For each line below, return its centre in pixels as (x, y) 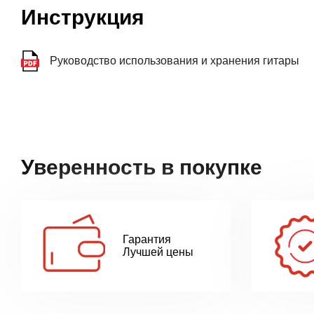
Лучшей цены (158, 252)
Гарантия (147, 239)
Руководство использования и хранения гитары (175, 60)
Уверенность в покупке (142, 167)
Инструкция (83, 17)
